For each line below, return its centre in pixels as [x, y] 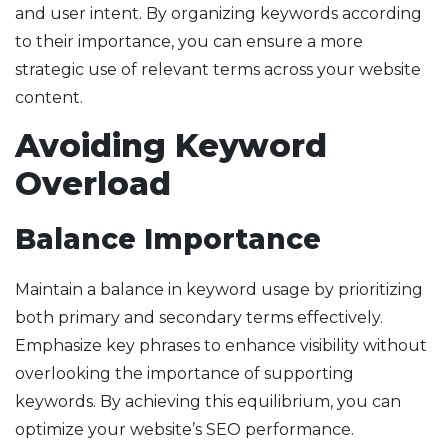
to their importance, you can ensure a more [189, 42]
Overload [93, 184]
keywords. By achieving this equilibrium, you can [208, 402]
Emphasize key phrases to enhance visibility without [221, 346]
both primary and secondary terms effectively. [199, 318]
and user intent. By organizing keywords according [218, 14]
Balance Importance [168, 239]
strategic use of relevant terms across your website [218, 70]
